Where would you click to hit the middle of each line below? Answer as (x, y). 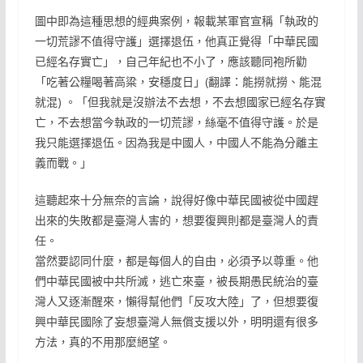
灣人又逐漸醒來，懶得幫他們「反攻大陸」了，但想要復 (176, 301)
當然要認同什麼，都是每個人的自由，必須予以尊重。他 (176, 260)
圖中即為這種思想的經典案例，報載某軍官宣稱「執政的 (176, 20)
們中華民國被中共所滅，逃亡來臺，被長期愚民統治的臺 (176, 280)
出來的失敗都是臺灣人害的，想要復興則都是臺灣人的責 (176, 220)
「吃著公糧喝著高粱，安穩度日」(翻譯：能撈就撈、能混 (178, 81)
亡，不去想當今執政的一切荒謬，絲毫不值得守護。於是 (176, 122)
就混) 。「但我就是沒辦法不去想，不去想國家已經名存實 (180, 101)
